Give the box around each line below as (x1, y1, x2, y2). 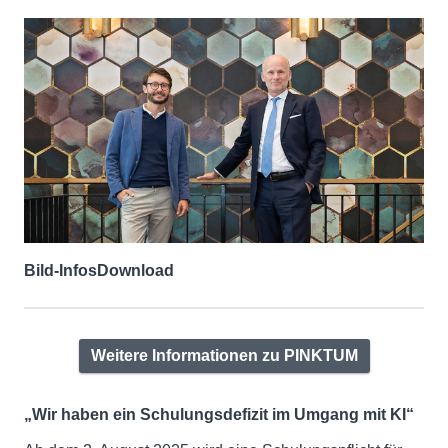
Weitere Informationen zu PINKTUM (90, 347, 358, 365)
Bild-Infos (24, 262, 97, 280)
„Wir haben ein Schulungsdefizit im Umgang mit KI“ (24, 406, 414, 424)
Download (97, 262, 174, 280)
